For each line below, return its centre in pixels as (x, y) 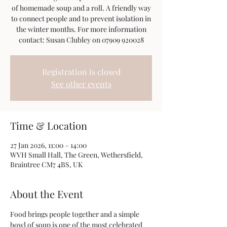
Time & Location (49, 125)
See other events (81, 84)
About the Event (47, 194)
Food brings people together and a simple (75, 214)
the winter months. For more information (81, 29)
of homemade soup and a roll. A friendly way (81, 8)
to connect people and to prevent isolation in (81, 18)
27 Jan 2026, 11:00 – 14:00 (48, 145)
